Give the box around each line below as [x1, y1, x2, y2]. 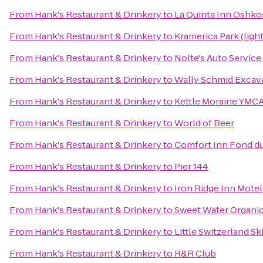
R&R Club [174, 247, 216, 259]
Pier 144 [174, 160, 208, 173]
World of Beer [174, 117, 234, 129]
